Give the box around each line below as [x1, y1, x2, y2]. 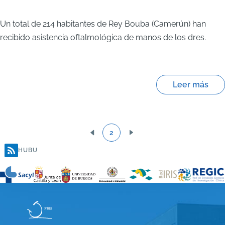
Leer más [172, 80, 208, 90]
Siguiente [131, 135, 163, 144]
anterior [91, 148, 117, 157]
